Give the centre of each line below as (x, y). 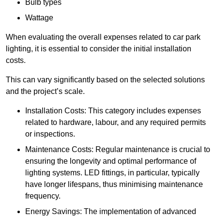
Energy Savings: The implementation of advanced (111, 212)
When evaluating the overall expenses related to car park (103, 37)
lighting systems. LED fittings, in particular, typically (112, 173)
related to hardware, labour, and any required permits (116, 123)
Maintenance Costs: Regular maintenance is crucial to (118, 150)
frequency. (43, 196)
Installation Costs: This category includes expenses (113, 111)
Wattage (39, 18)
